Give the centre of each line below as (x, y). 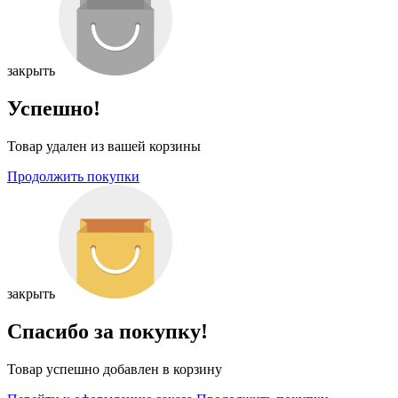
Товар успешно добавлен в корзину (115, 369)
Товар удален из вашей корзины (104, 147)
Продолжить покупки (73, 177)
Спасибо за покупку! (107, 332)
